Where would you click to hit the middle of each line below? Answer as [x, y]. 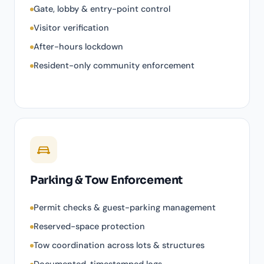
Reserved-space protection [89, 227]
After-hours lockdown [78, 47]
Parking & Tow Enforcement [106, 181]
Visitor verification [71, 28]
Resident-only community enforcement [114, 66]
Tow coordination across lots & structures [119, 245]
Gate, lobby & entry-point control [102, 9]
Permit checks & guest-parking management [125, 208]
